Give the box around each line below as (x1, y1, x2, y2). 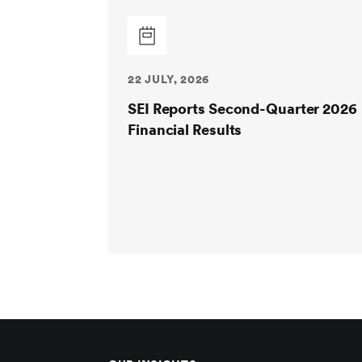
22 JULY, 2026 (128, 73, 210, 86)
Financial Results (128, 121, 242, 138)
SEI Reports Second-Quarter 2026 (128, 100, 357, 117)
